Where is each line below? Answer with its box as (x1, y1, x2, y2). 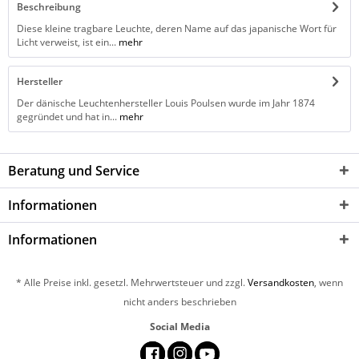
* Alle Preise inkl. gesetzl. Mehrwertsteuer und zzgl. (16, 276, 248, 290)
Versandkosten (248, 276, 314, 290)
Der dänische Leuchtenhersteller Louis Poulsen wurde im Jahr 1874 (17, 96, 315, 110)
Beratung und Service (8, 162, 139, 179)
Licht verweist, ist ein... (17, 35, 116, 49)
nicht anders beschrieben (123, 295, 236, 309)
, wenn (314, 276, 343, 290)
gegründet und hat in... (17, 110, 117, 123)
